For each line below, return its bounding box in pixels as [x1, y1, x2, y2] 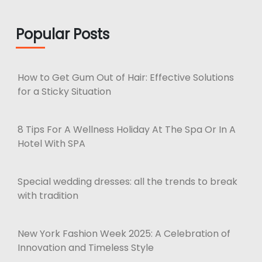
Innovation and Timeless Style [18, 240, 154, 254]
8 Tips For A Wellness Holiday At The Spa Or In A [18, 122, 236, 136]
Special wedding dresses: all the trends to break [18, 174, 237, 188]
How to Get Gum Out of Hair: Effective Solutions [18, 70, 234, 84]
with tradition [18, 188, 78, 202]
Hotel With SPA [18, 136, 85, 150]
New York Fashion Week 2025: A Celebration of [18, 226, 230, 240]
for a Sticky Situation [18, 84, 111, 98]
